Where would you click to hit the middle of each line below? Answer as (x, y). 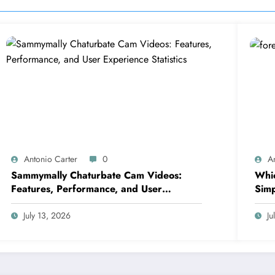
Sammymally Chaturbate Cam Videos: (97, 176)
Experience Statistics (58, 203)
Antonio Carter (51, 159)
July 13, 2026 (47, 216)
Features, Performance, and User (87, 189)
